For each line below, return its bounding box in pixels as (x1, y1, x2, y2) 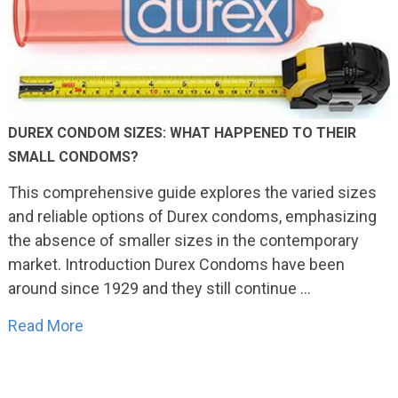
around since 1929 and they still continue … (7, 279, 311, 298)
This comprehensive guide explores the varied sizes (7, 183, 377, 203)
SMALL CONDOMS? (7, 148, 139, 166)
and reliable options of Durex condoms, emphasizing (7, 207, 377, 227)
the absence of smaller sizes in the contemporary (7, 231, 359, 251)
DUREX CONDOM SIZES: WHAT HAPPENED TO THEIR (7, 124, 356, 142)
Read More (7, 316, 84, 336)
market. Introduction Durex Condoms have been (7, 255, 345, 275)
